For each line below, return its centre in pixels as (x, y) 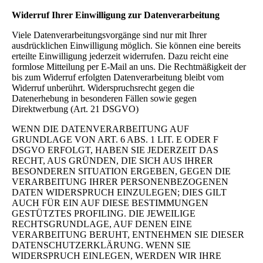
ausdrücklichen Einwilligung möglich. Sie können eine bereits (126, 45)
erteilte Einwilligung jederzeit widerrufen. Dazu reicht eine (120, 56)
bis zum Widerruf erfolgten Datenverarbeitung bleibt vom (118, 77)
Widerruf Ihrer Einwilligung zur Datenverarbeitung (116, 15)
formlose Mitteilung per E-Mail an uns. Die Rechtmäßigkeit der (129, 66)
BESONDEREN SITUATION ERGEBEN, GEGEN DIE (121, 171)
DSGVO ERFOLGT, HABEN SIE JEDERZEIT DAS (115, 150)
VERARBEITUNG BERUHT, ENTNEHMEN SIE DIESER (128, 234)
